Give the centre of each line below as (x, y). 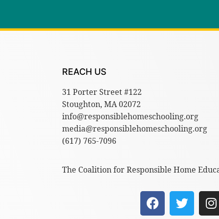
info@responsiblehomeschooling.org (130, 116)
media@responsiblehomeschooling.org (135, 128)
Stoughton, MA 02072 (101, 104)
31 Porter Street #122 (102, 92)
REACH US (84, 71)
